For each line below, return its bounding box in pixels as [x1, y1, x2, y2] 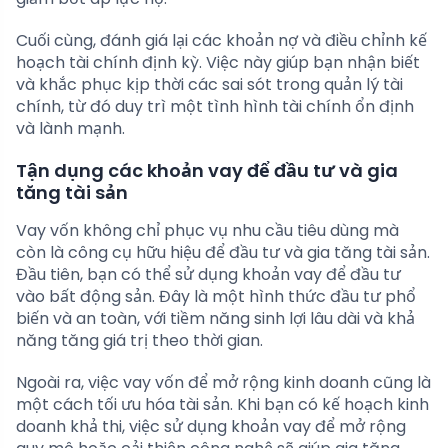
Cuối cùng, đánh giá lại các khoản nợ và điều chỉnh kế [16, 29, 427, 53]
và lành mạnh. [16, 117, 125, 141]
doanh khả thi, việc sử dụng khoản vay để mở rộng [16, 415, 406, 439]
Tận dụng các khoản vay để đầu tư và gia [16, 158, 398, 184]
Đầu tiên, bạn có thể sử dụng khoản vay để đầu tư [16, 263, 401, 287]
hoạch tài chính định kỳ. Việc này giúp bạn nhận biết [16, 51, 420, 75]
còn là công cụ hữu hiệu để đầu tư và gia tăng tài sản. [16, 241, 430, 265]
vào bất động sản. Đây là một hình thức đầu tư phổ [16, 285, 416, 309]
